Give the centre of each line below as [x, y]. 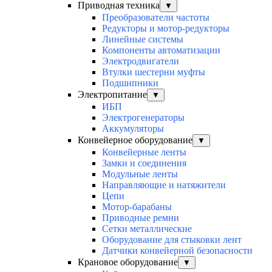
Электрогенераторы [143, 117]
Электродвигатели [141, 61]
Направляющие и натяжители [164, 185]
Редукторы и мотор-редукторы [166, 28]
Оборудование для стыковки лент [172, 239]
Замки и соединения [144, 163]
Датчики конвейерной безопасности [177, 250]
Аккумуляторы [133, 128]
